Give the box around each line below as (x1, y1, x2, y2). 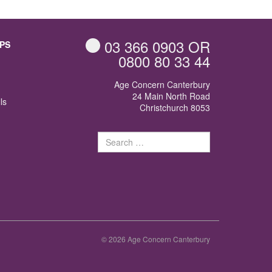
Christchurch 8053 (140, 101, 210, 114)
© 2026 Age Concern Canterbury (101, 233, 210, 244)
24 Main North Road (132, 89, 210, 102)
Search (97, 130, 124, 143)
